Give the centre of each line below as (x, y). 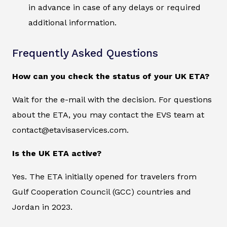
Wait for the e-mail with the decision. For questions (112, 100)
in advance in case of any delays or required (115, 8)
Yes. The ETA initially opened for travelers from (104, 177)
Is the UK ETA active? (57, 154)
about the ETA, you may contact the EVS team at (108, 115)
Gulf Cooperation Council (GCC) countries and (102, 192)
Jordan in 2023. (42, 207)
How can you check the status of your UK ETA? (111, 77)
